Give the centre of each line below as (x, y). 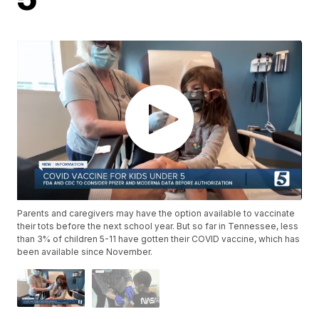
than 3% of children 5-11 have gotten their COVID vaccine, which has (159, 239)
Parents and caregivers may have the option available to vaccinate (156, 214)
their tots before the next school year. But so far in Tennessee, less (158, 226)
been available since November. (85, 252)
